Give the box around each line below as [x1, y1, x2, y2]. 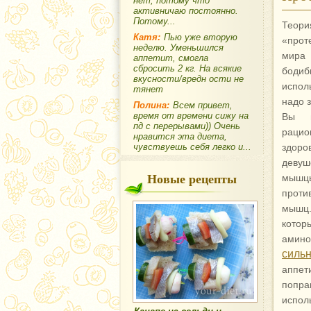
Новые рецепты [147, 169, 237, 187]
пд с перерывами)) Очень [133, 121, 240, 131]
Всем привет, [173, 100, 233, 110]
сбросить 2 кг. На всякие [133, 63, 242, 74]
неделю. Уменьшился [133, 42, 224, 53]
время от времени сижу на [133, 110, 249, 121]
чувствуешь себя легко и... [133, 142, 251, 152]
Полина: [133, 100, 169, 110]
